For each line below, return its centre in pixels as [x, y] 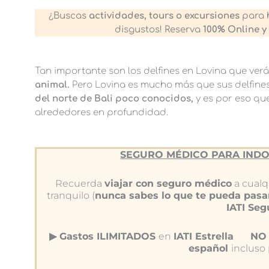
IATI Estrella [204, 237]
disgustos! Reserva [159, 29]
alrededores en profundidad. [101, 112]
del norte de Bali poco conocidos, [114, 98]
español [210, 249]
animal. [52, 85]
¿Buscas [68, 16]
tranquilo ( [71, 196]
